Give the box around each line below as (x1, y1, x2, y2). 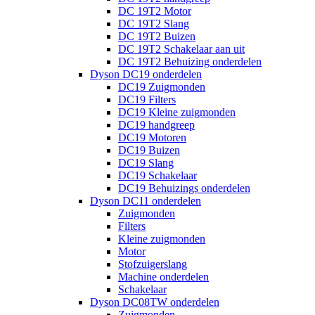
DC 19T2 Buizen (118, 30, 195, 42)
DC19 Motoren (118, 131, 186, 143)
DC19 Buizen (118, 144, 180, 156)
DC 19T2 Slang (118, 18, 189, 30)
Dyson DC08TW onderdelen (90, 296, 219, 308)
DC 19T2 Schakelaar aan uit (118, 43, 245, 55)
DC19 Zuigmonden (118, 81, 205, 93)
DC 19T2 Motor (118, 5, 191, 17)
